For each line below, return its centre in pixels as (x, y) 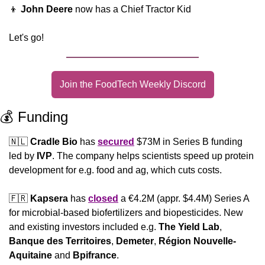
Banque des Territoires (60, 241)
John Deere (47, 9)
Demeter (135, 241)
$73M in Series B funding (188, 142)
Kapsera (49, 199)
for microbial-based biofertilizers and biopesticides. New (126, 213)
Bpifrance (95, 256)
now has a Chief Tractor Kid (132, 9)
